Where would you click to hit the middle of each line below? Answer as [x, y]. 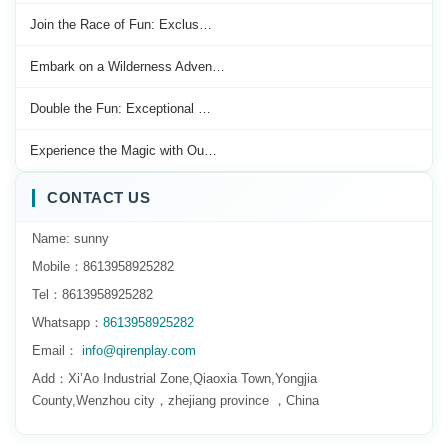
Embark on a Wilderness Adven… [127, 67]
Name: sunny [70, 239]
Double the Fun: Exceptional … [120, 109]
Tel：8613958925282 [92, 295]
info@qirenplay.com [137, 351]
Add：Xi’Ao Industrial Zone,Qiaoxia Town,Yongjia [174, 379]
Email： [55, 351]
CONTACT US [98, 198]
